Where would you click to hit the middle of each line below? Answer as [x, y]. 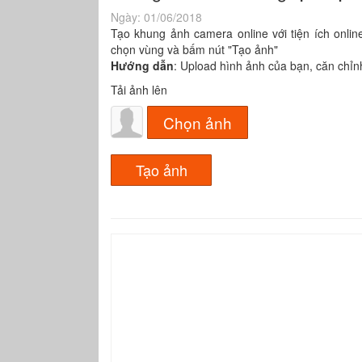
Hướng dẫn [142, 65]
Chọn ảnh [198, 122]
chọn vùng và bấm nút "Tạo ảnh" [194, 49]
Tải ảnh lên [139, 90]
